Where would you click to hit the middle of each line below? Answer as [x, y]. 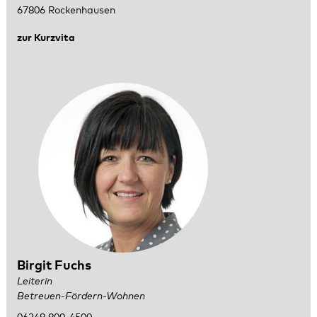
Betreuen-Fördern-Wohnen [81, 297]
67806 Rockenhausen [66, 11]
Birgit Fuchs [54, 266]
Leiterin [34, 282]
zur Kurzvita [46, 38]
